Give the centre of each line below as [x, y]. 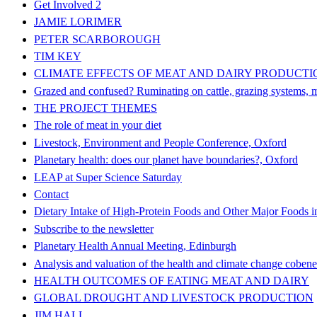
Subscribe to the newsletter [94, 229]
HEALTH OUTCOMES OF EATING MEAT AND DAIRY [172, 280]
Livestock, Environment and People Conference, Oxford [160, 142]
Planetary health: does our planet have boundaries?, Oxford [166, 160]
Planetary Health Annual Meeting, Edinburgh [135, 246]
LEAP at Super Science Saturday [108, 177]
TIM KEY [58, 56]
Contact [51, 195]
